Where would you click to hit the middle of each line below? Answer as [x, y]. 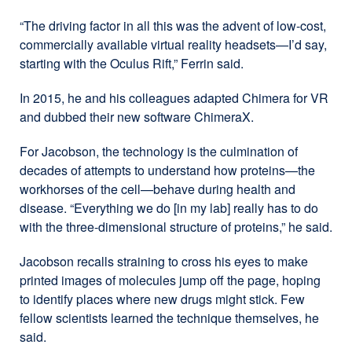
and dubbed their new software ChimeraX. [137, 116]
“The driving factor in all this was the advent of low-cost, [173, 25]
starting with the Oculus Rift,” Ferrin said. [132, 63]
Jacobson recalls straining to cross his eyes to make [164, 261]
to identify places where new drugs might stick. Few [162, 299]
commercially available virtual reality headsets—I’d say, [173, 44]
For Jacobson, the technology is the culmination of [159, 151]
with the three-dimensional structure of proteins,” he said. [176, 226]
